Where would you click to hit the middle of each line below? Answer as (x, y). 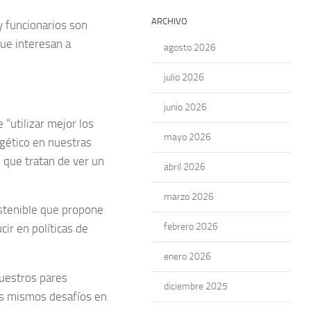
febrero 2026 (191, 227)
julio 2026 (184, 77)
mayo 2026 (187, 137)
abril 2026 (185, 167)
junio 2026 (185, 107)
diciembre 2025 (196, 286)
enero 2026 (187, 257)
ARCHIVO (169, 21)
